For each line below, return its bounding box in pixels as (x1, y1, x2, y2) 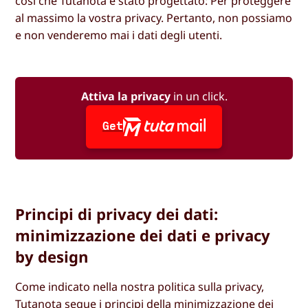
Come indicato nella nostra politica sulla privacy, (15, 278, 265, 294)
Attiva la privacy (80, 89, 170, 104)
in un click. (170, 89, 228, 104)
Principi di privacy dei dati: (15, 203, 219, 224)
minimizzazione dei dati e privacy (15, 224, 271, 245)
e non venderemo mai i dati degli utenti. (15, 27, 223, 43)
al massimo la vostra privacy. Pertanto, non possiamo (15, 10, 293, 26)
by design (15, 245, 89, 267)
